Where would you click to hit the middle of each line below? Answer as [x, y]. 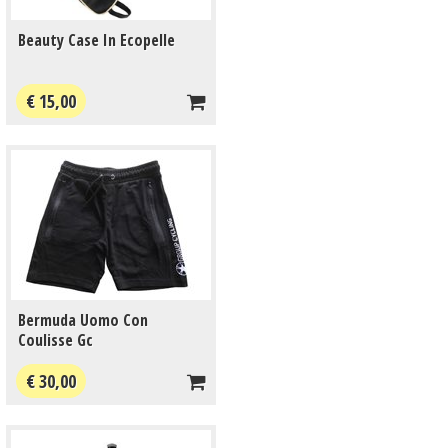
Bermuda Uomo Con [83, 320]
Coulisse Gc [55, 340]
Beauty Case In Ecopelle [96, 40]
